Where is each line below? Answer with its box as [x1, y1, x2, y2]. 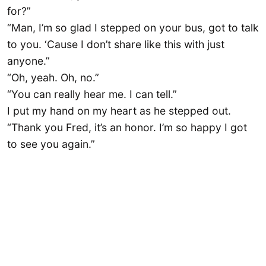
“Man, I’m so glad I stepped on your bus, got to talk [7, 21, 259, 34]
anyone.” [7, 54, 50, 67]
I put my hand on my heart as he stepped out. [7, 104, 231, 117]
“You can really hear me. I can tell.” [7, 87, 177, 100]
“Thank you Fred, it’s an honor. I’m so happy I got [7, 121, 247, 134]
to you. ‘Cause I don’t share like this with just [7, 37, 224, 50]
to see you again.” [7, 137, 95, 150]
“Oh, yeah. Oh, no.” [7, 71, 99, 84]
